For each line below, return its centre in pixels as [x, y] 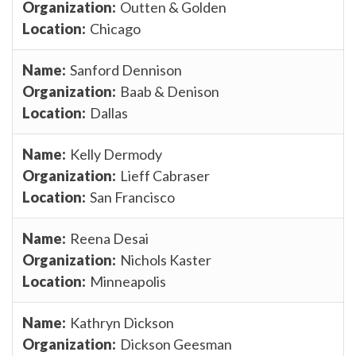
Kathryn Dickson [122, 322]
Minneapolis [128, 281]
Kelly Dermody [116, 154]
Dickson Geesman [176, 344]
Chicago [115, 28]
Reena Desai [109, 238]
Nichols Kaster [166, 259]
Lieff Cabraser [165, 175]
